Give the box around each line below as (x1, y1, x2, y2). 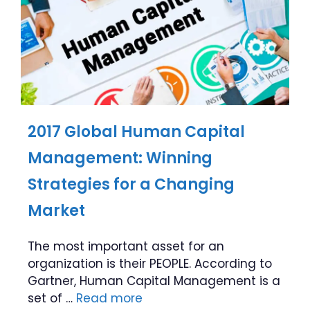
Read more (76, 290, 143, 307)
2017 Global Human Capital (28, 121, 245, 143)
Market (28, 200, 85, 221)
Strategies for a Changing (28, 174, 235, 195)
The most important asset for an (28, 238, 224, 255)
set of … (28, 290, 76, 307)
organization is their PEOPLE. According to (28, 255, 272, 272)
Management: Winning (28, 147, 212, 169)
